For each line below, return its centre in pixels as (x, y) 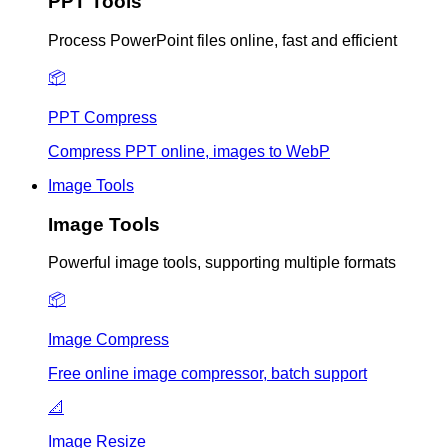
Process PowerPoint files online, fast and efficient (222, 40)
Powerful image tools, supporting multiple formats (222, 263)
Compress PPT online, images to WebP (189, 151)
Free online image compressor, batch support (207, 374)
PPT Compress (102, 117)
